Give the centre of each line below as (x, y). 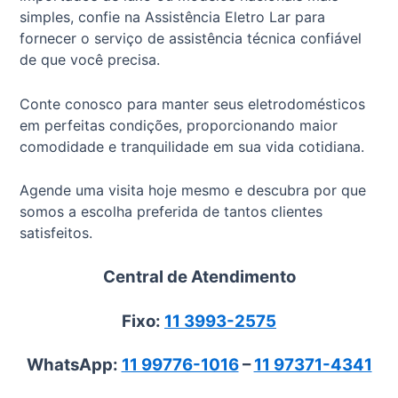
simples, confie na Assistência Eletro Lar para (173, 17)
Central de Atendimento (199, 276)
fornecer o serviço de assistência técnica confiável (191, 39)
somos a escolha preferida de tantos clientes (171, 212)
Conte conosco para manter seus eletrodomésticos (193, 103)
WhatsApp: (74, 365)
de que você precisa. (90, 60)
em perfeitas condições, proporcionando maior (179, 125)
